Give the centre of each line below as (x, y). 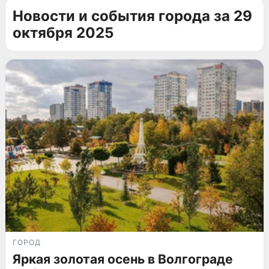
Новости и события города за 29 (132, 16)
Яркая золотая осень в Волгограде (123, 259)
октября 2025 (63, 33)
